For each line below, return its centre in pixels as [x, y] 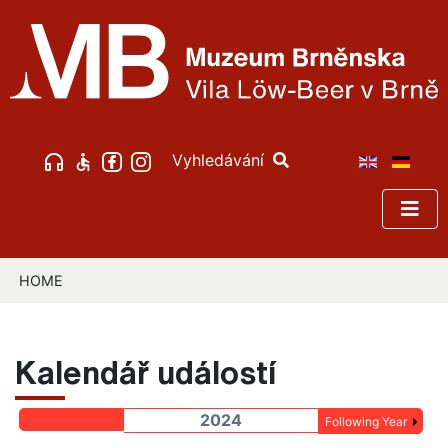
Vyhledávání [220, 160]
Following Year [365, 422]
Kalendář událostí [145, 372]
